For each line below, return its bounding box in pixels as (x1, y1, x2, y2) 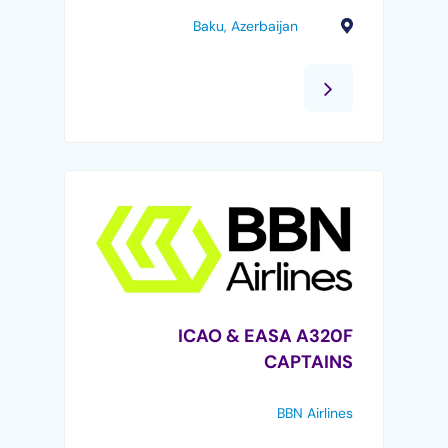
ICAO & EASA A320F (177, 324, 353, 349)
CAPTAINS (263, 350, 353, 375)
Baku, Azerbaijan (192, 16, 298, 35)
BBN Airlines (276, 404, 353, 423)
